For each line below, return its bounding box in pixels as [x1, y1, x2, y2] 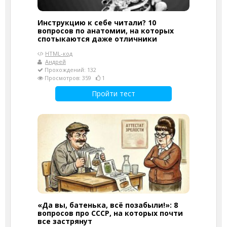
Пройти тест [92, 88, 135, 98]
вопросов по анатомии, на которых [37, 25, 174, 35]
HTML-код [45, 49, 72, 57]
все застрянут [37, 216, 92, 226]
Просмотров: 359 [43, 73, 96, 82]
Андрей [45, 57, 66, 65]
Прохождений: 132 [43, 65, 96, 73]
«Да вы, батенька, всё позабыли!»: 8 [37, 200, 178, 210]
